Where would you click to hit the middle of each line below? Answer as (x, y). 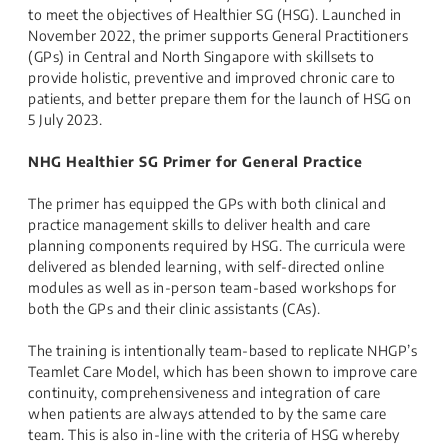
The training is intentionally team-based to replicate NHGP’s (222, 350)
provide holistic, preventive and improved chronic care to (212, 77)
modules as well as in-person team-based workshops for (212, 287)
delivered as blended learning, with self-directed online (206, 266)
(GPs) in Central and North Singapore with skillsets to (201, 56)
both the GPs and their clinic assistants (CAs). (174, 308)
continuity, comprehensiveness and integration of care (204, 392)
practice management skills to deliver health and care (199, 224)
